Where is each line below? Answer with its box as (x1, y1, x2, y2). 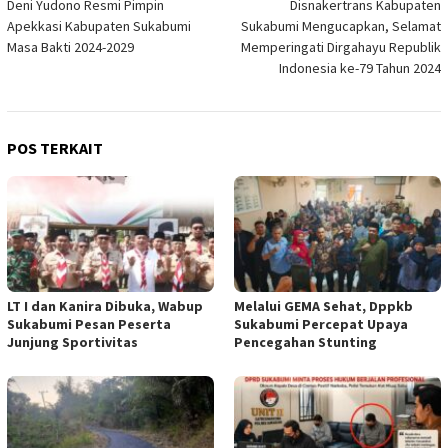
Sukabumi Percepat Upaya (234, 315, 408, 334)
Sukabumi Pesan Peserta (7, 315, 171, 334)
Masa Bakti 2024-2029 (7, 38, 134, 57)
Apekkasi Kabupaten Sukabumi (7, 17, 191, 36)
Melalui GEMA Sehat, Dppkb (234, 297, 413, 316)
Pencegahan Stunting (234, 333, 377, 352)
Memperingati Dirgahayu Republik (241, 38, 441, 57)
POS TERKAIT (7, 138, 103, 159)
